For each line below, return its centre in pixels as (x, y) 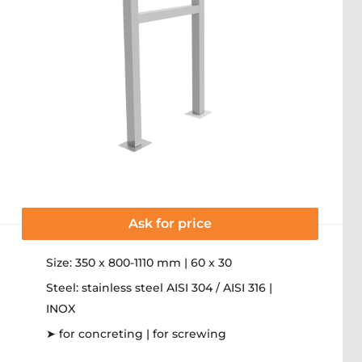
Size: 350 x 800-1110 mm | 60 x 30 (139, 263)
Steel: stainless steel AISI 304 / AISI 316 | (159, 288)
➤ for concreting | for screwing (136, 334)
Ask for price (170, 223)
